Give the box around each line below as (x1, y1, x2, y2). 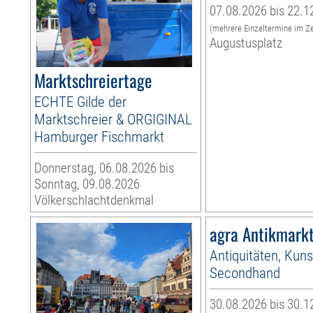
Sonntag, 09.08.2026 (34, 176, 140, 193)
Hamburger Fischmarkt (34, 128, 165, 146)
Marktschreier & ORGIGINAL (34, 110, 193, 129)
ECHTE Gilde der (34, 93, 127, 111)
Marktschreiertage (34, 67, 153, 94)
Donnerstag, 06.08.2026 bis (34, 160, 175, 177)
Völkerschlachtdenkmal (34, 192, 154, 209)
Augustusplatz (210, 35, 283, 52)
